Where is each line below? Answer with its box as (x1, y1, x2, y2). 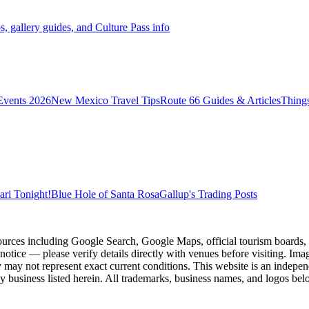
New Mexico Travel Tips (51, 94, 160, 106)
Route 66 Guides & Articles (160, 94, 281, 106)
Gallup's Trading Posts (159, 188, 257, 200)
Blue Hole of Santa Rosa (51, 188, 159, 200)
